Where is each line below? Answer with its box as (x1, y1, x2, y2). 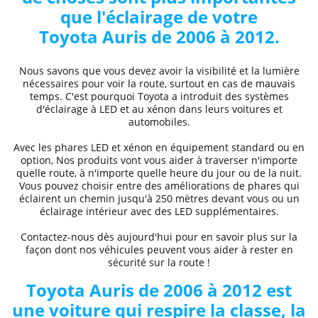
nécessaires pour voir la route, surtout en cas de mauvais (23, 77, 295, 90)
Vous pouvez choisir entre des (18, 179, 165, 192)
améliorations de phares (164, 179, 281, 192)
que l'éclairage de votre (60, 5, 258, 28)
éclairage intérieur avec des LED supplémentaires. (39, 204, 279, 218)
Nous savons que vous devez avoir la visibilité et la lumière (18, 64, 300, 77)
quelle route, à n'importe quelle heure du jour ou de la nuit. (16, 166, 302, 180)
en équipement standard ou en (153, 141, 305, 154)
